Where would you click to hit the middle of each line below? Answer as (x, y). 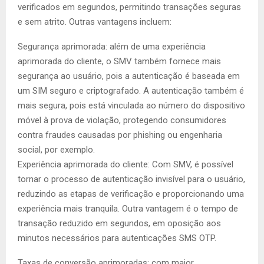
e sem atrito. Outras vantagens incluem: (95, 22)
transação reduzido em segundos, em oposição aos (119, 223)
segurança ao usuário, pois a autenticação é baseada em (129, 76)
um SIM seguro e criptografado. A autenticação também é (131, 91)
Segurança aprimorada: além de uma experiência (112, 47)
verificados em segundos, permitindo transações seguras (129, 7)
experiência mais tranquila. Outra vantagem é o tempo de (128, 209)
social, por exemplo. (56, 150)
